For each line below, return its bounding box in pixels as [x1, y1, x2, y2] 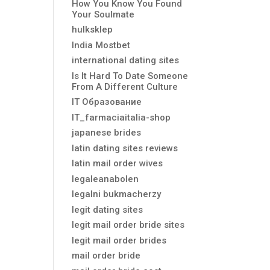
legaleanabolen [72, 173, 139, 184]
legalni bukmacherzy [72, 189, 162, 199]
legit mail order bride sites [72, 219, 185, 230]
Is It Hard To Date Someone [72, 70, 189, 81]
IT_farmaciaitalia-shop [72, 111, 171, 123]
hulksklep [72, 24, 113, 35]
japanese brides [72, 127, 142, 138]
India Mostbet [72, 39, 131, 51]
